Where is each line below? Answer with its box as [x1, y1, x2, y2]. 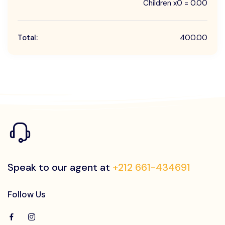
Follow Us [8, 189, 46, 200]
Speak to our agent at [8, 161, 113, 174]
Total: [18, 33, 38, 43]
